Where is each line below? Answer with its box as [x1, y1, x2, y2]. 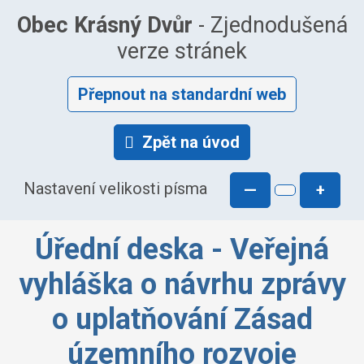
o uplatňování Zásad [51, 302, 313, 336]
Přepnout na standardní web [78, 84, 286, 104]
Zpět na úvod [142, 132, 240, 152]
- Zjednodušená [192, 12, 348, 38]
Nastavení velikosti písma [24, 179, 207, 199]
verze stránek [117, 38, 247, 64]
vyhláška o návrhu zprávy [18, 267, 346, 301]
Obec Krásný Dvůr [16, 12, 193, 38]
